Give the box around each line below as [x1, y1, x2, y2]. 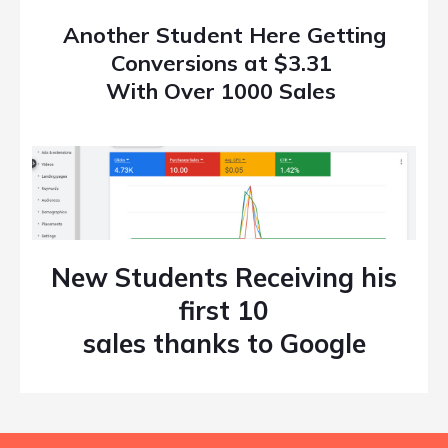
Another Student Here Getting [62, 20, 386, 49]
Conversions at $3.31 [110, 48, 338, 77]
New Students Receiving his [51, 261, 397, 295]
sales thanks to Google [82, 327, 366, 361]
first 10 [179, 294, 269, 328]
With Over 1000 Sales [106, 76, 342, 105]
